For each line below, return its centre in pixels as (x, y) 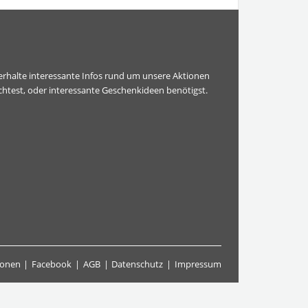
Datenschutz (137, 264)
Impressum (198, 264)
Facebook (52, 264)
